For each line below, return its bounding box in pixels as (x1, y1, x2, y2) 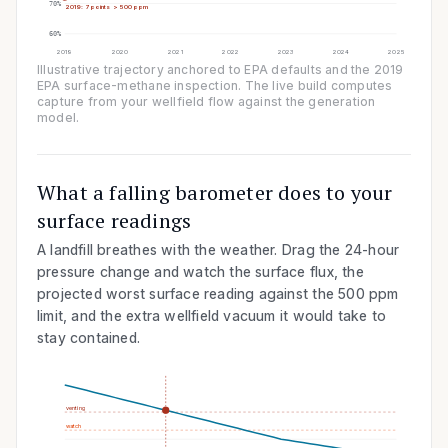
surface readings (37, 207, 192, 234)
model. (37, 110, 80, 125)
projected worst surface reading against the (37, 285, 339, 302)
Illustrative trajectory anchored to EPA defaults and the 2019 (37, 62, 404, 77)
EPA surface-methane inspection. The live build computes (37, 78, 393, 93)
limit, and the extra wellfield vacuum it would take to (37, 307, 387, 324)
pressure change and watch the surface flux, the (37, 263, 364, 280)
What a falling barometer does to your (37, 179, 393, 206)
